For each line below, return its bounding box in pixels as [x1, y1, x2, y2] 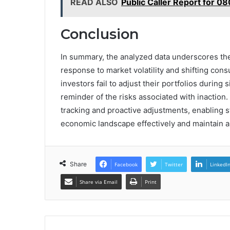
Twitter [165, 161, 183, 168]
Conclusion [61, 25, 139, 43]
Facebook [114, 161, 138, 168]
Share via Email [80, 178, 118, 186]
